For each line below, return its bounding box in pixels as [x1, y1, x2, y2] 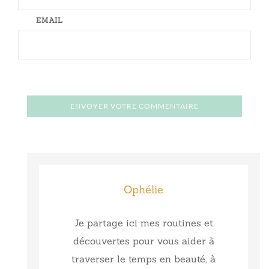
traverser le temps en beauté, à [71, 252, 216, 265]
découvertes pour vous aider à [73, 234, 214, 247]
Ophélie [124, 182, 163, 196]
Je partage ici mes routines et [74, 216, 213, 229]
